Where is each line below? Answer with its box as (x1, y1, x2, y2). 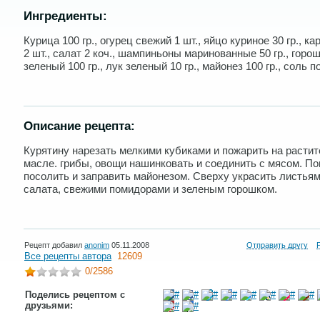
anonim (84, 241, 109, 249)
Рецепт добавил (24, 241, 84, 249)
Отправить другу (246, 241, 308, 249)
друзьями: (25, 300, 73, 311)
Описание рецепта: (24, 119, 135, 133)
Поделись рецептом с (25, 289, 125, 300)
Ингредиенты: (24, 9, 107, 23)
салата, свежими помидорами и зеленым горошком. (24, 183, 277, 195)
